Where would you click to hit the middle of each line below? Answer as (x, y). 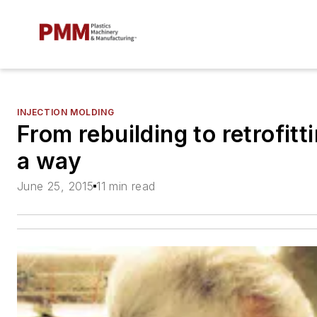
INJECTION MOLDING (66, 113)
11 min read (126, 186)
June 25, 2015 (56, 186)
